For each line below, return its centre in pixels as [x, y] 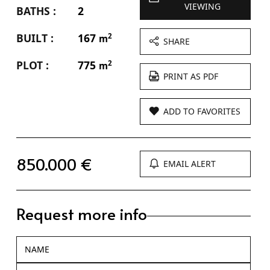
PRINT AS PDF [191, 76]
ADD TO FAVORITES [202, 111]
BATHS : [36, 11]
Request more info [81, 213]
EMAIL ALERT [190, 163]
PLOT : [32, 65]
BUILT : [35, 38]
